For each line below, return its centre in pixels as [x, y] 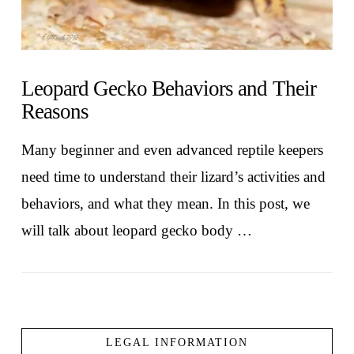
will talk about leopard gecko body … [136, 231]
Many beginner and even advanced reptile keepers [172, 150]
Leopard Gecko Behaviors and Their [168, 88]
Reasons [55, 111]
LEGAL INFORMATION [177, 343]
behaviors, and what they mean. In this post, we [165, 204]
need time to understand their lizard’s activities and [173, 177]
